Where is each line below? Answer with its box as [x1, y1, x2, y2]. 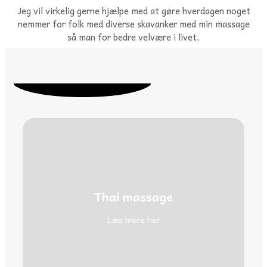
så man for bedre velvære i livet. [67, 29, 200, 44]
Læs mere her [107, 212, 160, 226]
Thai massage [94, 187, 173, 206]
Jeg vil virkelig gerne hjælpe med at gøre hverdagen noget [17, 3, 250, 18]
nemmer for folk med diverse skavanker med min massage [17, 16, 250, 31]
